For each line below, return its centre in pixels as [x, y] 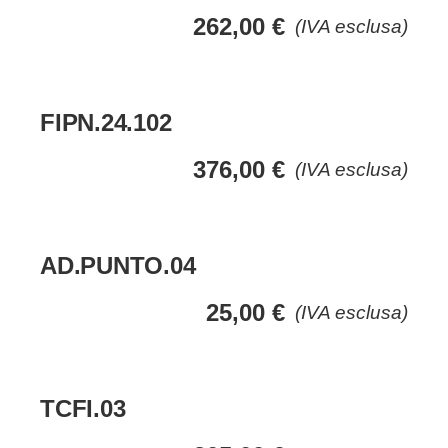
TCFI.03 [83, 409]
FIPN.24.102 [106, 123]
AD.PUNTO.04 [118, 266]
